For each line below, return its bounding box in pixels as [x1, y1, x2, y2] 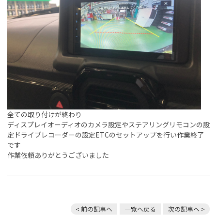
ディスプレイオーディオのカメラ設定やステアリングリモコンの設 [7, 120, 210, 130]
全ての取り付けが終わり [7, 109, 82, 120]
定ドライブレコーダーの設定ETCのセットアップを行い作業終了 [7, 130, 204, 140]
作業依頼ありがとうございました [7, 150, 109, 160]
